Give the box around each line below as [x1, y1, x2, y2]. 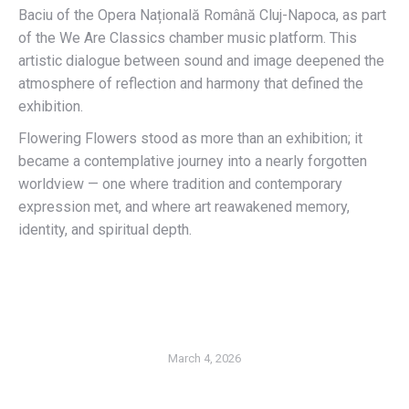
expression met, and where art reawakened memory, [18, 198, 350, 215]
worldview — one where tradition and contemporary [18, 175, 342, 193]
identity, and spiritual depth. [18, 221, 192, 238]
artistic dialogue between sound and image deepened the [18, 52, 384, 69]
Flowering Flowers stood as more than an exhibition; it [18, 130, 362, 147]
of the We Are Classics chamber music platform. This [18, 29, 357, 47]
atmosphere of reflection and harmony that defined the [18, 75, 363, 92]
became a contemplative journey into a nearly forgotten [18, 152, 367, 170]
